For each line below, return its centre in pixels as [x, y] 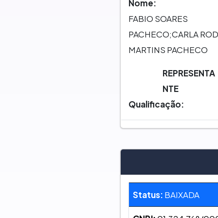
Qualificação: [156, 104]
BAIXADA [181, 195]
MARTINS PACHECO [168, 49]
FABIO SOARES [158, 18]
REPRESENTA [189, 73]
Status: [148, 195]
